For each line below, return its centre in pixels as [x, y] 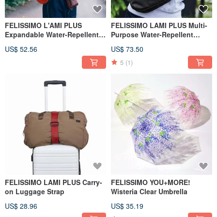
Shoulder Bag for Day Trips [49, 44]
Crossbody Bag [137, 44]
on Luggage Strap [35, 192]
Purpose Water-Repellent [152, 35]
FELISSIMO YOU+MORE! [151, 182]
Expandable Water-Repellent [52, 35]
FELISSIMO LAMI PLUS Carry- [54, 182]
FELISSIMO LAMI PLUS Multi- [159, 25]
